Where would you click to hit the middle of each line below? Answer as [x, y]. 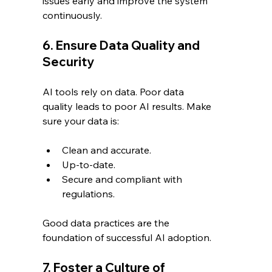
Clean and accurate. [107, 150]
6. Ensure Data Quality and [123, 46]
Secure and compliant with [124, 179]
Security [69, 62]
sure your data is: [81, 121]
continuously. [73, 15]
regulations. [89, 194]
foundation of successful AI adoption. [127, 238]
